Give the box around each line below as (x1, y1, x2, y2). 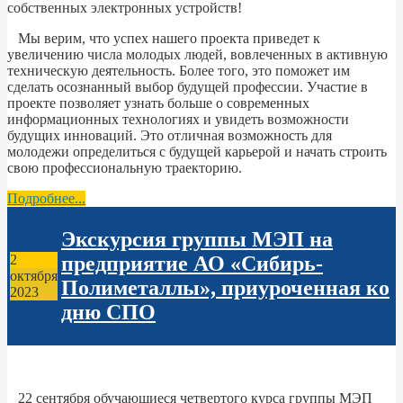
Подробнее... (7, 190, 85, 206)
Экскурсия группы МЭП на (61, 227, 333, 251)
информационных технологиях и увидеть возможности (7, 111, 349, 127)
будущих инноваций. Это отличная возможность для (7, 127, 332, 143)
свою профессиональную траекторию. (7, 159, 242, 175)
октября (10, 267, 58, 283)
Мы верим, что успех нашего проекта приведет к (7, 30, 320, 46)
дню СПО (61, 300, 156, 324)
